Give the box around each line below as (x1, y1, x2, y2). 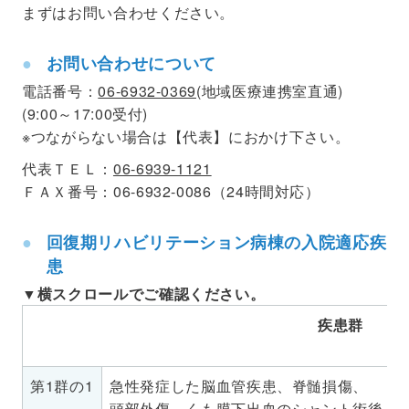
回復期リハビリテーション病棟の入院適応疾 (46, 229, 387, 253)
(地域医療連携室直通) (196, 79, 344, 101)
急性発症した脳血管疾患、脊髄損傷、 (110, 374, 368, 396)
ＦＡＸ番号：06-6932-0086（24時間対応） (22, 180, 320, 202)
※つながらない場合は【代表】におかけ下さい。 (22, 125, 351, 147)
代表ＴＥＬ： (22, 157, 113, 179)
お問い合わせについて (46, 50, 216, 74)
